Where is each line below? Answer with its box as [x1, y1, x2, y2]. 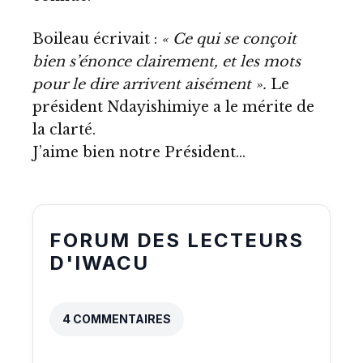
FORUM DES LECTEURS [49, 228, 304, 253]
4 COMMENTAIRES [62, 312, 171, 327]
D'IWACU [49, 251, 149, 275]
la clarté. [32, 121, 96, 139]
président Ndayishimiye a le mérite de [32, 98, 314, 117]
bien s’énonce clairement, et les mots [32, 53, 301, 71]
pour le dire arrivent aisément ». [32, 75, 267, 94]
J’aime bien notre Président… [32, 143, 246, 162]
